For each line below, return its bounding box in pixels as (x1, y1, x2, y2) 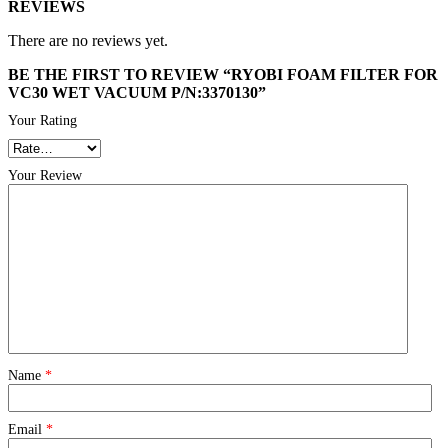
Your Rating (8, 113, 77, 129)
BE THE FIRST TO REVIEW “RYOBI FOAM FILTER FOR (8, 66, 438, 84)
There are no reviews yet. (8, 32, 168, 50)
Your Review (8, 168, 82, 184)
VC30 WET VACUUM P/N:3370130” (8, 84, 266, 102)
